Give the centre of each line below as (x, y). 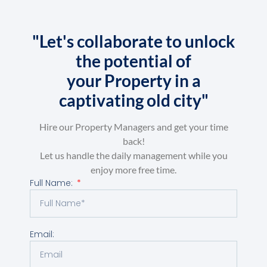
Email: (42, 235)
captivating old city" (133, 100)
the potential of (133, 61)
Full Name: (52, 183)
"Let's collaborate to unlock (133, 41)
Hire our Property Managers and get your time (133, 127)
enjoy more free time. (133, 170)
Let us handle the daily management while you (133, 156)
